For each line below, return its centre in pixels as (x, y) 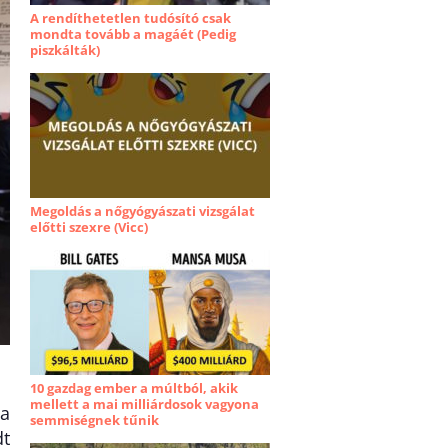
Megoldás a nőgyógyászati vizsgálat (142, 211)
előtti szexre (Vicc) (89, 227)
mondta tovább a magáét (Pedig (133, 34)
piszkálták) (65, 50)
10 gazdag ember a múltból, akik (134, 388)
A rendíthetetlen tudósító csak (130, 18)
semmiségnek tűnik (94, 420)
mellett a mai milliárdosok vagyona (144, 404)
